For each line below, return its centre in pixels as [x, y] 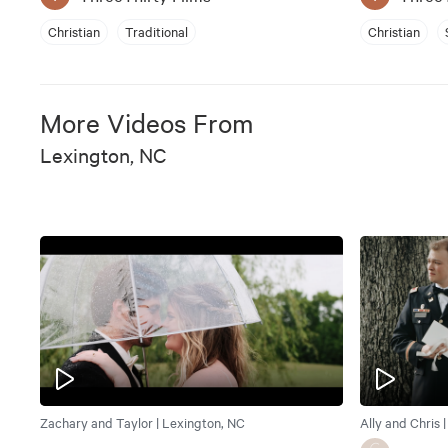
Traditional [156, 31]
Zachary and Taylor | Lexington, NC [142, 422]
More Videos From [147, 122]
